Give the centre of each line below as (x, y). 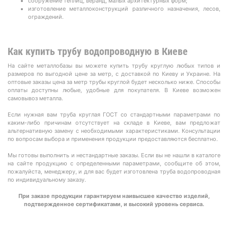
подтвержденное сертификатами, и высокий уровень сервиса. (114, 204)
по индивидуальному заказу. (47, 180)
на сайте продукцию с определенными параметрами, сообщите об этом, (114, 163)
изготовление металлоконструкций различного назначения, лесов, (124, 9)
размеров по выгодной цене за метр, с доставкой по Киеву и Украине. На (114, 74)
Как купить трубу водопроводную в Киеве (98, 51)
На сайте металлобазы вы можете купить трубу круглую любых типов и (114, 66)
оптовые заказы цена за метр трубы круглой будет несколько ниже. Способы (114, 82)
